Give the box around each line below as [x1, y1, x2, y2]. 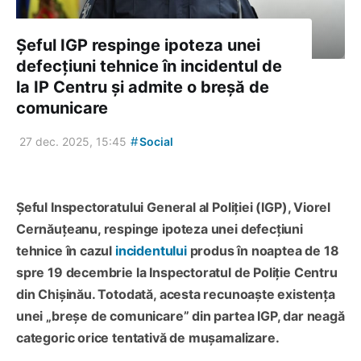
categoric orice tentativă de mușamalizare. [16, 329, 280, 346]
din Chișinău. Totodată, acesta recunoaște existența [16, 285, 335, 302]
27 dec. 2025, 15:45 [19, 134, 127, 148]
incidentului [114, 242, 187, 259]
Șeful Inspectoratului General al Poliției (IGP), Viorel [16, 198, 331, 215]
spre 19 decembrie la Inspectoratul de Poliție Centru [16, 263, 338, 280]
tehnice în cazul [16, 242, 115, 259]
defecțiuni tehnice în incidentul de [16, 56, 282, 76]
